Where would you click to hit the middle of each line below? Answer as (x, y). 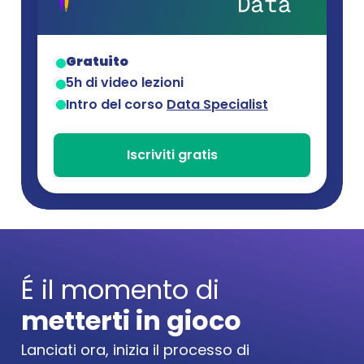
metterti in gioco (131, 321)
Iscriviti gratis (172, 155)
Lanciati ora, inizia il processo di (135, 350)
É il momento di (120, 290)
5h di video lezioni (125, 82)
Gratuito (97, 61)
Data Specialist (217, 104)
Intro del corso (116, 104)
